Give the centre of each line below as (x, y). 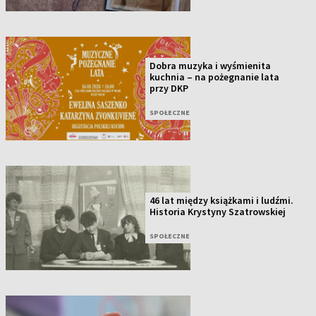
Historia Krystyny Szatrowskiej (218, 211)
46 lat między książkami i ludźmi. (222, 200)
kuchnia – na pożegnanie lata (215, 77)
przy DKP (169, 88)
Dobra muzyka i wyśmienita (211, 65)
